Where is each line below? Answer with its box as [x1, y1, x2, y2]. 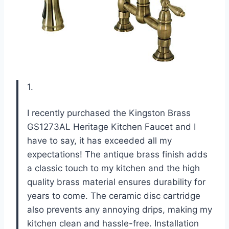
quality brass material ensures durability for [27, 176, 205, 187]
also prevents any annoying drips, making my [27, 204, 212, 215]
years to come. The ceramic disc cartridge [27, 190, 200, 201]
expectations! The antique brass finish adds [27, 149, 208, 159]
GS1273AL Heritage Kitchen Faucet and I [27, 121, 196, 132]
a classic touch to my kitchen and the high [27, 163, 200, 173]
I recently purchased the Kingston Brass [27, 107, 191, 118]
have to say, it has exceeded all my [27, 135, 172, 146]
